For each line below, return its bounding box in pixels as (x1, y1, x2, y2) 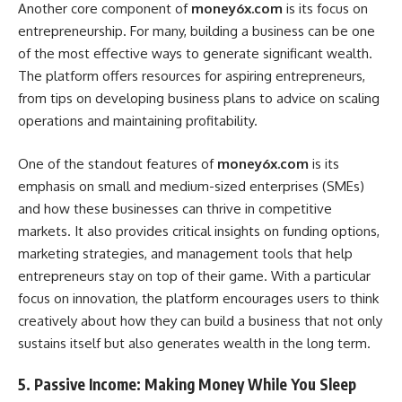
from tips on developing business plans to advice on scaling (18, 90, 380, 108)
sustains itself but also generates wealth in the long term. (18, 334, 371, 352)
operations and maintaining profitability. (18, 112, 258, 130)
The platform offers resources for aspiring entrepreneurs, (18, 67, 365, 85)
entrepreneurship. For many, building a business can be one (18, 22, 375, 40)
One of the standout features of (18, 154, 217, 172)
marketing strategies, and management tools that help (18, 244, 353, 262)
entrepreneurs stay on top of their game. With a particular (18, 267, 371, 284)
